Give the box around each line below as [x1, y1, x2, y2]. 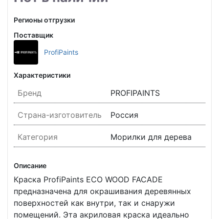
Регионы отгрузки [14, 16, 75, 24]
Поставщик [14, 31, 53, 39]
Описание [14, 161, 46, 170]
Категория [18, 132, 58, 142]
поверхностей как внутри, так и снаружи [14, 198, 175, 208]
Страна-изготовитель [18, 110, 102, 120]
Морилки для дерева [110, 132, 192, 142]
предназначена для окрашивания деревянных [14, 186, 145, 196]
